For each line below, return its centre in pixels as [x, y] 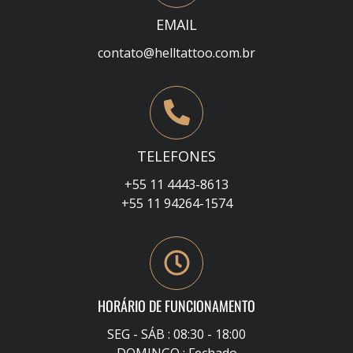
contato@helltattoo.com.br [176, 52]
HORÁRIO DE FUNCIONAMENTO [176, 305]
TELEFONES [176, 156]
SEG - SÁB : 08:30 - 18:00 [176, 334]
